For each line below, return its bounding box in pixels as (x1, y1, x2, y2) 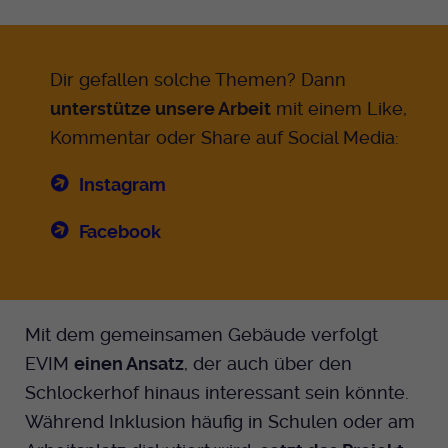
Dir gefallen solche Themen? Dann (50, 68, 346, 90)
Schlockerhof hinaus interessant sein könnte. (25, 381, 409, 403)
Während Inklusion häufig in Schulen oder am (25, 410, 415, 432)
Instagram (79, 173, 166, 195)
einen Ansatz (74, 352, 184, 374)
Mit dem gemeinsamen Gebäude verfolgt (25, 323, 378, 345)
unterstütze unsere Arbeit (50, 97, 271, 119)
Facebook (79, 220, 161, 242)
